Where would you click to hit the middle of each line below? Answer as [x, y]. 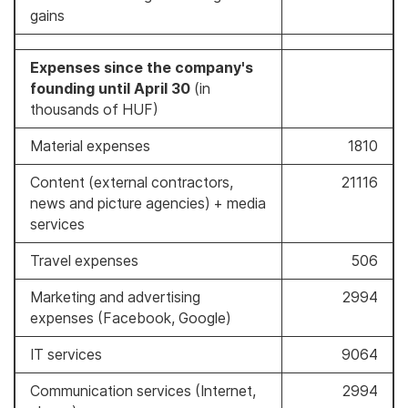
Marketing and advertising [115, 297]
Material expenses [90, 146]
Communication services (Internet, [143, 391]
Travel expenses [84, 260]
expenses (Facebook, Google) [131, 318]
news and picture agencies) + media [148, 203]
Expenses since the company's [142, 67]
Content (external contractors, [132, 182]
